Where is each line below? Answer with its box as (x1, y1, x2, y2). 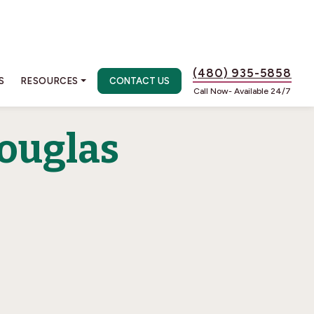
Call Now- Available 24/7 (193, 86, 292, 96)
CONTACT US (109, 75, 170, 86)
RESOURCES (21, 75, 79, 86)
